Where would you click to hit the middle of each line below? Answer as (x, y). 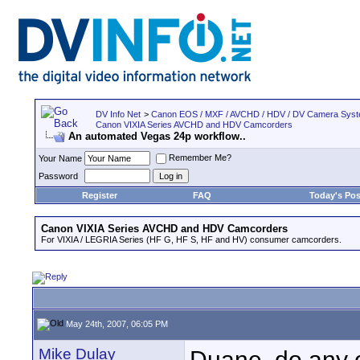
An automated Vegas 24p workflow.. (157, 136)
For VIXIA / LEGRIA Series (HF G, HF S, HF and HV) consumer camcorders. (191, 239)
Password (58, 176)
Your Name (60, 158)
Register (99, 195)
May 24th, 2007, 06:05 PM (116, 323)
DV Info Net (118, 114)
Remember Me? (200, 158)
